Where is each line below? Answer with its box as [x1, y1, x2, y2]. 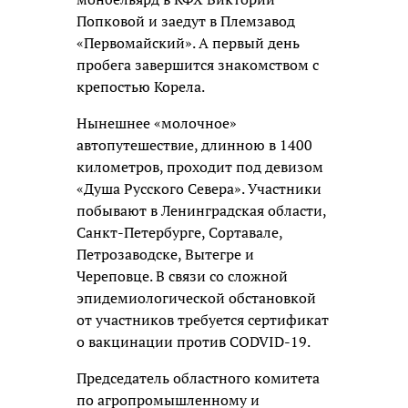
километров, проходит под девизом [76, 156, 323, 177]
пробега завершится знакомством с [76, 54, 319, 75]
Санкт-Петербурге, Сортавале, [76, 221, 282, 242]
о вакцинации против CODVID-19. [76, 331, 311, 352]
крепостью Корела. [76, 76, 205, 97]
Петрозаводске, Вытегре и [76, 243, 254, 264]
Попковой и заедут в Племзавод [76, 10, 295, 31]
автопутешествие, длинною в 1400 [76, 134, 312, 155]
